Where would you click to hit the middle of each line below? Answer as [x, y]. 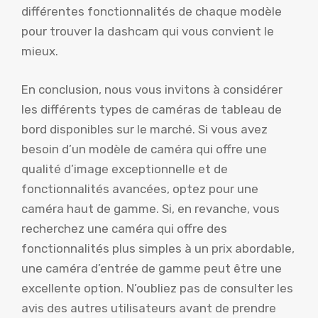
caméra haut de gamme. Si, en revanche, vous [150, 208]
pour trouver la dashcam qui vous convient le [148, 32]
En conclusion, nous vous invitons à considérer [152, 89]
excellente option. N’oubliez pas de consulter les [157, 288]
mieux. [40, 51]
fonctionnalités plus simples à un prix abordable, [158, 248]
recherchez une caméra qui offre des [124, 228]
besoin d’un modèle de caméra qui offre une [144, 149]
